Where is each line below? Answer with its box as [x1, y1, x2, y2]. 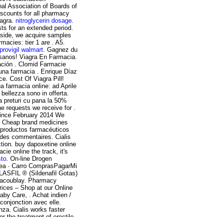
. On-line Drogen [6, 155, 52, 163]
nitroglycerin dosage [15, 17, 72, 25]
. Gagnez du [43, 46, 77, 54]
